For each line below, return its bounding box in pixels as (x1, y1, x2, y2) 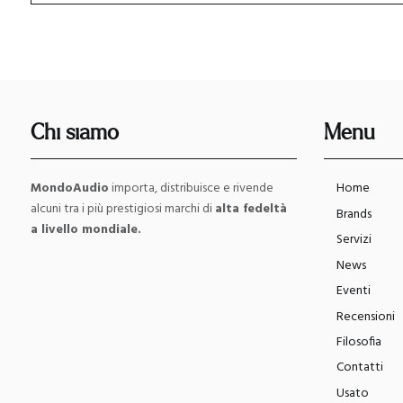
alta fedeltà (214, 199, 287, 220)
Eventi (336, 281, 372, 302)
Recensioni (336, 306, 396, 327)
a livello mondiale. (30, 219, 141, 241)
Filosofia (336, 331, 382, 353)
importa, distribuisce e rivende (108, 178, 273, 200)
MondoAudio (30, 178, 109, 200)
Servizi (336, 229, 372, 251)
